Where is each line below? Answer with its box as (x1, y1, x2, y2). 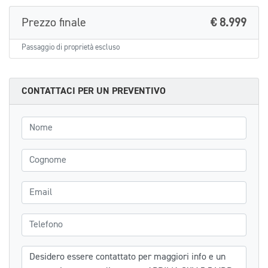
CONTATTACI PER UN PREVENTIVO (22, 84, 166, 97)
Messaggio (21, 247, 63, 257)
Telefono (21, 215, 54, 225)
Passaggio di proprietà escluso (22, 43, 120, 51)
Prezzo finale (22, 16, 86, 29)
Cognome (21, 150, 58, 160)
